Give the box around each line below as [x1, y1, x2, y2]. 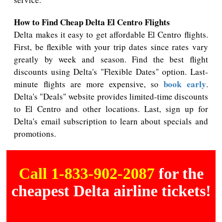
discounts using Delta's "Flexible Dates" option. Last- [14, 65, 208, 77]
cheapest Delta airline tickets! [11, 181, 211, 200]
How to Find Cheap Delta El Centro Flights [14, 15, 170, 28]
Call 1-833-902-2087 [18, 164, 159, 182]
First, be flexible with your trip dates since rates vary [14, 41, 208, 53]
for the [158, 164, 204, 182]
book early [164, 77, 206, 90]
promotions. [14, 127, 56, 139]
